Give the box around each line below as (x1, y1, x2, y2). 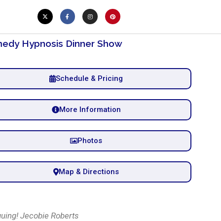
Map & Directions (59, 167, 119, 176)
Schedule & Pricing (56, 74, 123, 83)
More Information (59, 105, 121, 114)
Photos (77, 136, 103, 145)
